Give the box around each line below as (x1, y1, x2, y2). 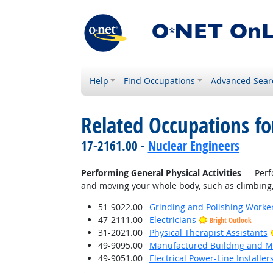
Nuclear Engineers (147, 137, 239, 154)
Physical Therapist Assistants (149, 227, 268, 238)
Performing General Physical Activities (80, 167, 241, 179)
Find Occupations (124, 75, 196, 87)
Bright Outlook (209, 215, 252, 225)
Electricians (149, 214, 196, 225)
